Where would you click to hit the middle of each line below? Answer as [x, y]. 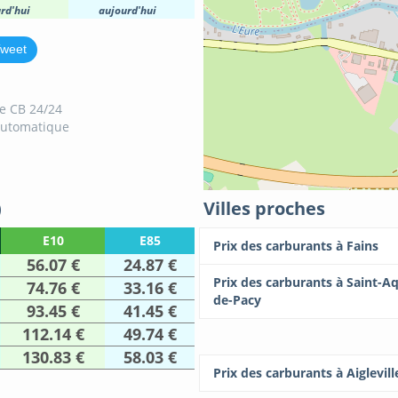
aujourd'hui [127, 11]
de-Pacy [237, 300]
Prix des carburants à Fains [296, 246]
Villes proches [264, 209]
